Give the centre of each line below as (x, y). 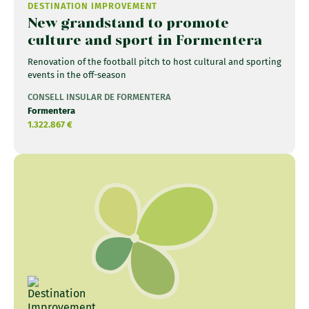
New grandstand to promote (128, 22)
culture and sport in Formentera (145, 39)
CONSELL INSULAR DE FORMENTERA (99, 97)
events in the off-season (77, 74)
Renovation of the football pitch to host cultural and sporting (154, 61)
